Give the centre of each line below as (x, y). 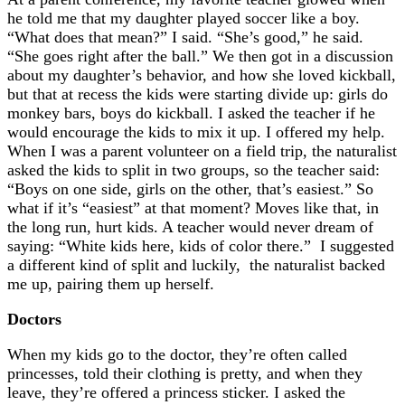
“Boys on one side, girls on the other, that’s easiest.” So (190, 189)
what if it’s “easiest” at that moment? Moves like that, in (193, 208)
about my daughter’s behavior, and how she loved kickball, (202, 75)
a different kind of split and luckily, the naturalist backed (196, 265)
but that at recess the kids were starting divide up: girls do (198, 94)
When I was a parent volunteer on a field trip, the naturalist (202, 151)
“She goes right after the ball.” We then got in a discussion (200, 57)
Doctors (34, 320)
